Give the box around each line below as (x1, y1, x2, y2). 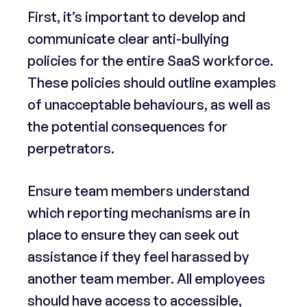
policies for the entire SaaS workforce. (27, 52, 273, 69)
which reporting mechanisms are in (27, 204, 250, 221)
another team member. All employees (27, 270, 265, 287)
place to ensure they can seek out (27, 226, 239, 243)
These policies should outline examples (27, 74, 276, 91)
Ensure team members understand (27, 182, 249, 199)
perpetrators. (27, 140, 114, 157)
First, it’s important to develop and (27, 8, 245, 25)
